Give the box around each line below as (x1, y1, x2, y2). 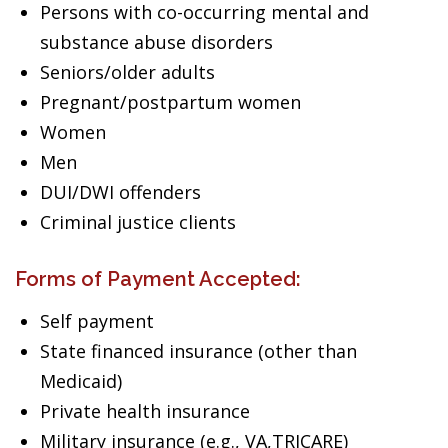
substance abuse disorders (40, 30, 273, 54)
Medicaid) (40, 369, 122, 393)
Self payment (40, 309, 154, 333)
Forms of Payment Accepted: (15, 267, 301, 291)
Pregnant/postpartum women (40, 90, 301, 114)
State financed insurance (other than (40, 339, 357, 363)
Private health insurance (40, 399, 250, 423)
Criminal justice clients (40, 210, 236, 234)
